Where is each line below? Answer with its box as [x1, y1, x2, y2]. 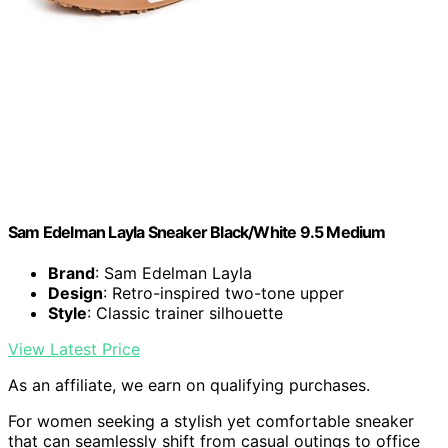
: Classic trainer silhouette [87, 302, 283, 323]
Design [48, 282, 103, 303]
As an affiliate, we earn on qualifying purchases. [8, 374, 370, 395]
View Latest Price [8, 338, 140, 359]
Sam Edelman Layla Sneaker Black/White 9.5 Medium [8, 221, 386, 242]
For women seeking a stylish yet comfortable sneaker [8, 410, 414, 431]
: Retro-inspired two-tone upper [103, 282, 344, 303]
